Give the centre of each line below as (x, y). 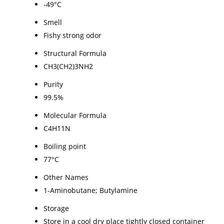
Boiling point (65, 146)
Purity (53, 84)
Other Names (66, 177)
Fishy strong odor (72, 35)
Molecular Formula (75, 115)
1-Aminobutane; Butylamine (90, 190)
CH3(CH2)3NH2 (68, 66)
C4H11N (57, 128)
